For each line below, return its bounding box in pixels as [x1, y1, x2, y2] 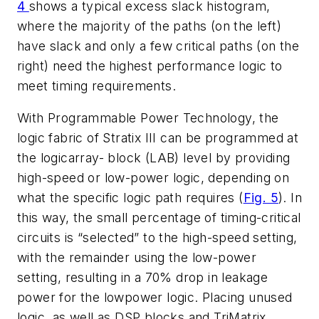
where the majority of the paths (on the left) [17, 18, 281, 33]
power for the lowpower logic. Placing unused [17, 290, 293, 305]
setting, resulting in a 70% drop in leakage [17, 270, 268, 286]
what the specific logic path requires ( [17, 190, 244, 206]
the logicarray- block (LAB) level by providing [17, 150, 291, 166]
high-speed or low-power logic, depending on [17, 170, 290, 186]
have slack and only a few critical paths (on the [17, 38, 300, 53]
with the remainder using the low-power [17, 250, 257, 266]
